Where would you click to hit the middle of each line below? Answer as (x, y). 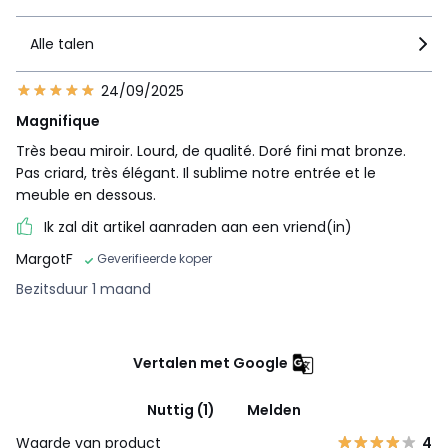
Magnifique (58, 120)
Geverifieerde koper (154, 258)
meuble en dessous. (86, 194)
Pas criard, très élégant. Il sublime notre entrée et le (196, 172)
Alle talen (62, 43)
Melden (274, 409)
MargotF (44, 258)
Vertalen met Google (210, 362)
